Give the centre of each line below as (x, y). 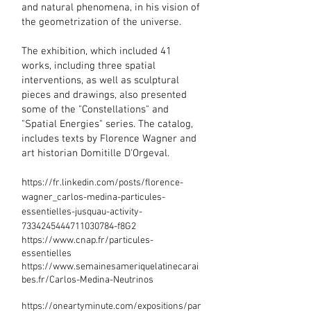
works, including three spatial (89, 66)
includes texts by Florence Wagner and (109, 139)
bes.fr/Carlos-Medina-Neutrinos (87, 280)
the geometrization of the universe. (103, 22)
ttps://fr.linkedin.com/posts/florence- (105, 183)
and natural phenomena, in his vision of (111, 8)
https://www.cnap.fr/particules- (87, 241)
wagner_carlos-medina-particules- (93, 197)
